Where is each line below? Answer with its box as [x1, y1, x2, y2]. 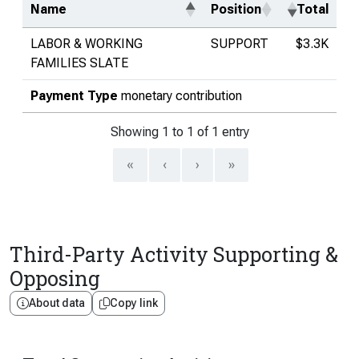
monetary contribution [121, 88, 242, 103]
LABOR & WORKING [30, 36, 143, 51]
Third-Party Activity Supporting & [10, 241, 338, 268]
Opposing [10, 265, 100, 292]
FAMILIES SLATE [30, 55, 128, 71]
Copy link [110, 296, 158, 309]
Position [211, 2, 261, 17]
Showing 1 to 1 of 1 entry [110, 124, 249, 139]
